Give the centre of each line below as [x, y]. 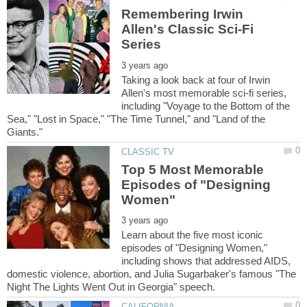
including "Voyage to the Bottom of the [206, 106]
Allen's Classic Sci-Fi [188, 29]
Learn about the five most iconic [193, 235]
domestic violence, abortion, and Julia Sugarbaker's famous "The [151, 274]
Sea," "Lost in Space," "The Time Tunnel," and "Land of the [136, 119]
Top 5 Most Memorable [193, 169]
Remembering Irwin [183, 14]
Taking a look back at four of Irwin [196, 80]
